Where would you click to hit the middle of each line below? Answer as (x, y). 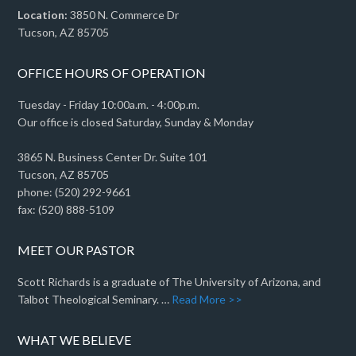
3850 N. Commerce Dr (124, 14)
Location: (43, 14)
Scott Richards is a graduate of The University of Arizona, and (170, 281)
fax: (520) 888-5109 (66, 209)
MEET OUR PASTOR (76, 250)
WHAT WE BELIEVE (75, 339)
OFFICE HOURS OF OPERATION (112, 72)
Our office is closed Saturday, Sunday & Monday (136, 122)
